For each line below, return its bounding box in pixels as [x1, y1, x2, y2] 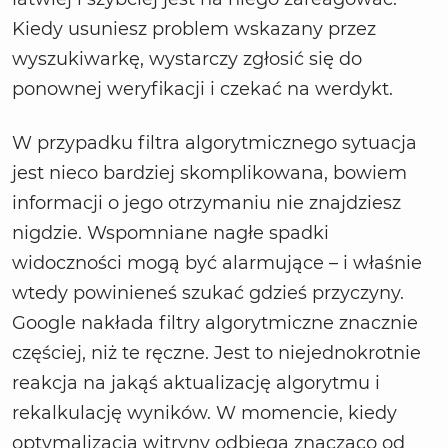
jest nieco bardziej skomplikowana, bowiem [12, 162, 407, 185]
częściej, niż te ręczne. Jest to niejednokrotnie [12, 342, 421, 365]
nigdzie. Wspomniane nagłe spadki [12, 222, 329, 245]
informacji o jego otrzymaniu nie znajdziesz [12, 192, 401, 215]
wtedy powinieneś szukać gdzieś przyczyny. [12, 282, 404, 305]
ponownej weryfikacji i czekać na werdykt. [12, 78, 398, 101]
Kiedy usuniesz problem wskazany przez [12, 18, 376, 41]
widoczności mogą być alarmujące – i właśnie [12, 252, 422, 275]
